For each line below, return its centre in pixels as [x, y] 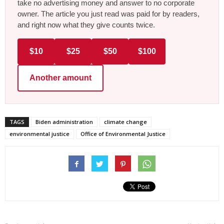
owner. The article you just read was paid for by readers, [108, 13]
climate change [125, 121]
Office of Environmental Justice [123, 133]
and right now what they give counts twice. [86, 24]
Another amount [60, 77]
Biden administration [64, 121]
